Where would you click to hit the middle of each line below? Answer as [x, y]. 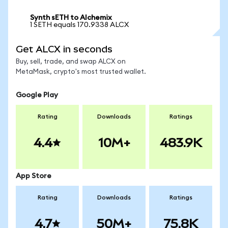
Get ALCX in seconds [64, 49]
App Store [34, 176]
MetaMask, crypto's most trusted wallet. [81, 72]
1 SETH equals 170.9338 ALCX [79, 25]
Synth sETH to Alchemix [71, 18]
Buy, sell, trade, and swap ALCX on [71, 62]
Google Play [37, 95]
